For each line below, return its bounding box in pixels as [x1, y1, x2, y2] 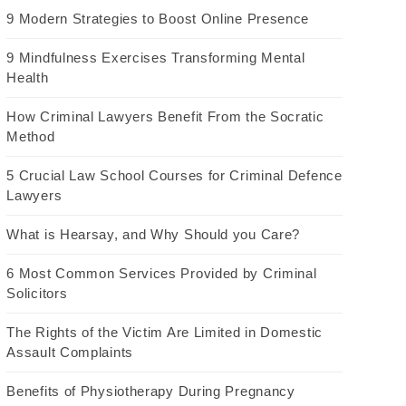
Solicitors [6, 285, 68, 301]
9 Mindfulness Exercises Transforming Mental [6, 49, 305, 65]
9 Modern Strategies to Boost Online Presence [6, 10, 310, 26]
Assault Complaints [6, 343, 133, 360]
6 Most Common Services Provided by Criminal [6, 265, 317, 281]
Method [6, 128, 55, 144]
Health [6, 69, 49, 85]
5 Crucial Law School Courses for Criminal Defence [6, 167, 343, 183]
